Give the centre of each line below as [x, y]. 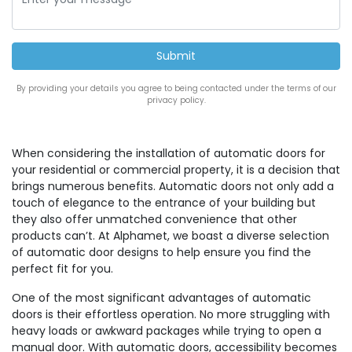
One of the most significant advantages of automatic [161, 298]
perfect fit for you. [62, 269]
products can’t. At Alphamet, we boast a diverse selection [170, 236]
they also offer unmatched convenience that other [154, 219]
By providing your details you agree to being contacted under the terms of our [176, 88]
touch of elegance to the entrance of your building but [164, 203]
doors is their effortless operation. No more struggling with [171, 314]
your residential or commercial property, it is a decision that [176, 170]
